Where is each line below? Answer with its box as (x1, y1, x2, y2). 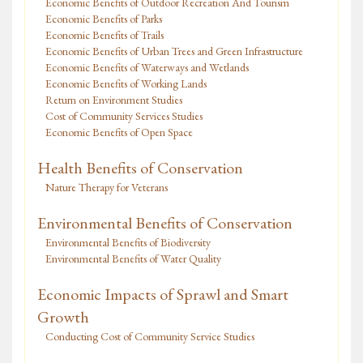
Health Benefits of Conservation (37, 157, 243, 179)
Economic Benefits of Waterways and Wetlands (45, 60, 249, 75)
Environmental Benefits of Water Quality (45, 251, 221, 267)
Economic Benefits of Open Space (45, 125, 193, 140)
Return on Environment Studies (45, 92, 182, 108)
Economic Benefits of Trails (45, 28, 164, 43)
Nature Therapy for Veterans (45, 180, 168, 195)
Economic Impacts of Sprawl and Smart (37, 284, 288, 305)
